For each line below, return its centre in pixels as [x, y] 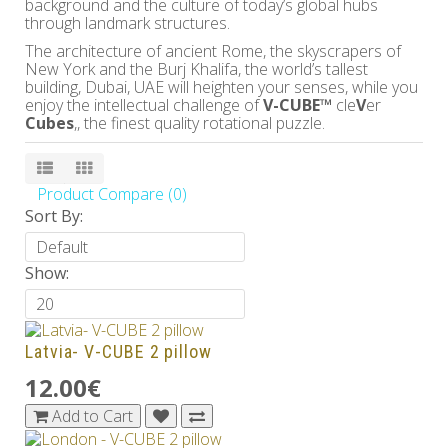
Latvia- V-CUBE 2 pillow [118, 351]
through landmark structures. [127, 23]
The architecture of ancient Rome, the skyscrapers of [213, 51]
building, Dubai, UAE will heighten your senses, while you [221, 87]
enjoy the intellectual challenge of [144, 105]
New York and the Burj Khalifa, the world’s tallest [196, 69]
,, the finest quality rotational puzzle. [199, 123]
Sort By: [54, 216]
